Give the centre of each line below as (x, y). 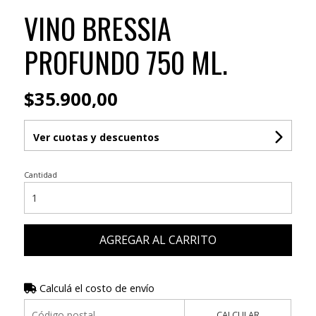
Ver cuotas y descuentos (96, 137)
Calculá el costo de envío (95, 288)
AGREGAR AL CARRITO (158, 239)
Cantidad (40, 174)
